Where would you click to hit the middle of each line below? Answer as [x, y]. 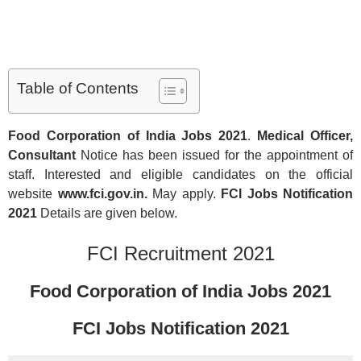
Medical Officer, [305, 136]
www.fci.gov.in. [102, 194]
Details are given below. [107, 214]
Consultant [42, 156]
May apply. [184, 194]
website [33, 194]
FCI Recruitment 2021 [180, 254]
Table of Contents [78, 89]
